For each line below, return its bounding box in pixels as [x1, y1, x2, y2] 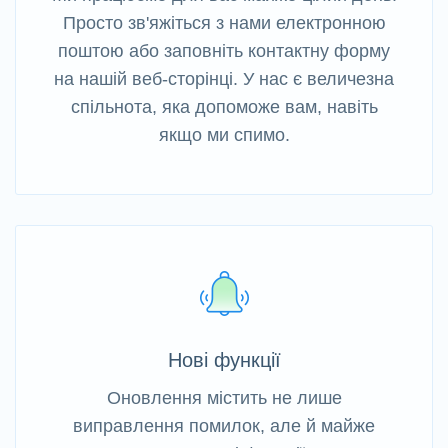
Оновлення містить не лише [106, 388, 342, 409]
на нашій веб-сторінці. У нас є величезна [54, 69, 394, 90]
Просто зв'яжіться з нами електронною [62, 13, 386, 34]
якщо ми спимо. [158, 125, 290, 146]
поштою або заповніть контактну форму [58, 41, 390, 62]
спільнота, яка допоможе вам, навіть [70, 97, 378, 118]
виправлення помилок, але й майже [73, 416, 375, 437]
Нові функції [167, 349, 281, 372]
